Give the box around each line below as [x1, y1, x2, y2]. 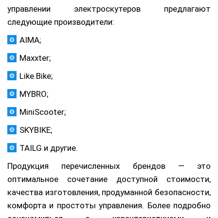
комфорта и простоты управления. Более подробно [7, 200, 211, 211]
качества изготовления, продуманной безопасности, [7, 187, 211, 198]
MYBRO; [19, 89, 48, 99]
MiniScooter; [19, 107, 66, 117]
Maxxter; [19, 53, 51, 63]
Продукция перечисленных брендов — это [7, 161, 211, 171]
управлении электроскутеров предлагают [7, 4, 211, 14]
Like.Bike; [19, 71, 53, 81]
